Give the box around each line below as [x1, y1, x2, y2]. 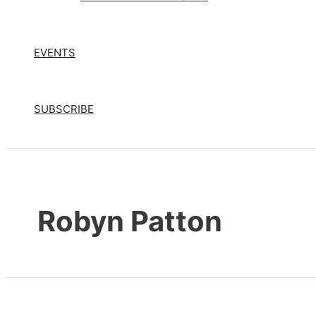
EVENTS [34, 46, 75, 60]
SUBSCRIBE [34, 102, 94, 116]
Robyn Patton [37, 204, 222, 239]
